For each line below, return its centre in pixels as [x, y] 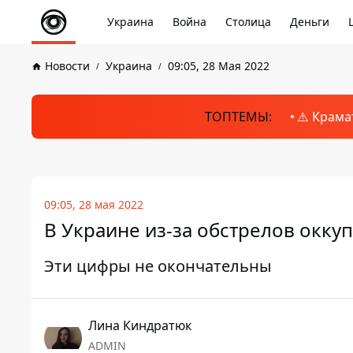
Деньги [310, 22]
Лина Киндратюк [140, 325]
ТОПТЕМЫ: [238, 117]
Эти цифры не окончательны [158, 266]
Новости [67, 66]
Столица [248, 22]
